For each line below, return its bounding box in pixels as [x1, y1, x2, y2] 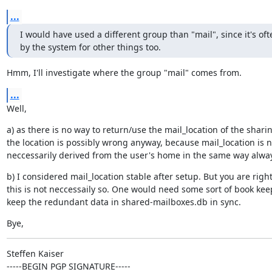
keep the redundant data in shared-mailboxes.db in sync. [6, 196, 241, 208]
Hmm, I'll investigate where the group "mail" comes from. [6, 67, 242, 78]
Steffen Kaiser [6, 248, 64, 259]
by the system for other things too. [19, 41, 161, 53]
